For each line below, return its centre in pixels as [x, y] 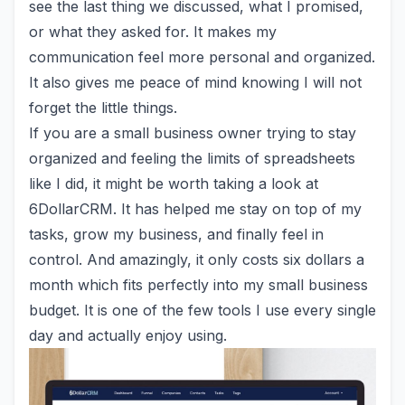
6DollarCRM [71, 209]
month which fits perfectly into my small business [198, 285]
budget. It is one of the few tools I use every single [202, 310]
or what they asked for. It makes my [153, 32]
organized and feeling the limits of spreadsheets [192, 158]
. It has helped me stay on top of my [237, 209]
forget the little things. [103, 108]
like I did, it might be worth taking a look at [174, 184]
